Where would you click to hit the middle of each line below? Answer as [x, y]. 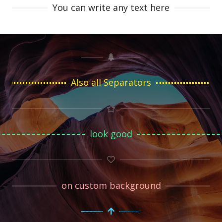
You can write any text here [111, 7]
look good [111, 134]
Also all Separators [111, 83]
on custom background [111, 185]
